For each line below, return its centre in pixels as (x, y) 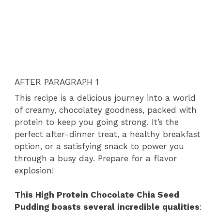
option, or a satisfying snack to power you (99, 146)
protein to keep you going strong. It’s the (97, 122)
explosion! (34, 170)
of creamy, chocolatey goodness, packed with (106, 110)
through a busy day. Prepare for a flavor (96, 158)
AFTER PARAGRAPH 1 (57, 82)
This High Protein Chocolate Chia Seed (97, 195)
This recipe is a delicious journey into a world (105, 98)
